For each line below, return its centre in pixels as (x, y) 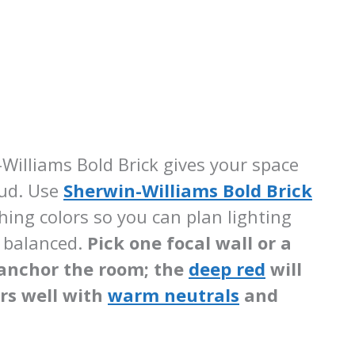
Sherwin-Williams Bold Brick (188, 190)
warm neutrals (174, 294)
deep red (227, 268)
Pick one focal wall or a (189, 242)
